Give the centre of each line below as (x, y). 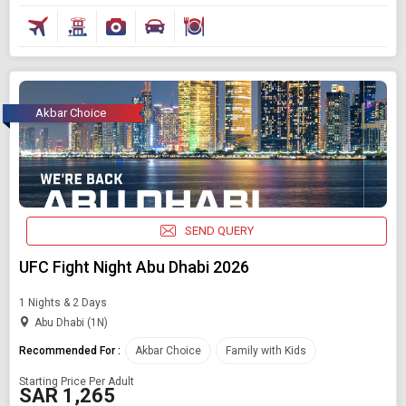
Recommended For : (70, 350)
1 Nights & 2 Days (63, 302)
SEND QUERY (219, 231)
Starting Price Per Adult (77, 381)
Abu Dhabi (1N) (71, 322)
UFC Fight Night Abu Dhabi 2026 (134, 266)
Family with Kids (266, 350)
